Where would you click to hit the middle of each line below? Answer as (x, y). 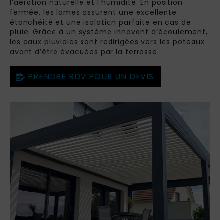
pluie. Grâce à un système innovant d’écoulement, (109, 32)
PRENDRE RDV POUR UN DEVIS (91, 76)
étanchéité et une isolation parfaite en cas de (100, 22)
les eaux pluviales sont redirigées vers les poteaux (107, 42)
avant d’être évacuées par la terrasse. (84, 52)
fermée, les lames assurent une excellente (93, 12)
